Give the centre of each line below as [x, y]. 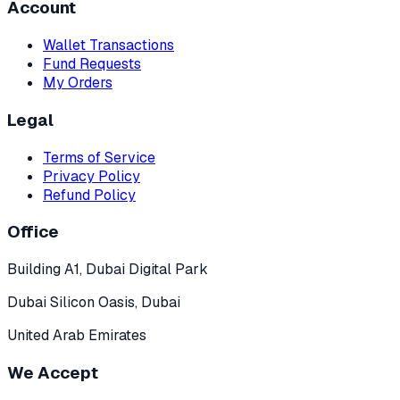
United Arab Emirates [77, 335]
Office [33, 232]
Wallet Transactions [108, 46]
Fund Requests [92, 64]
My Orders [78, 83]
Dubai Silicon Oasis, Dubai [94, 302]
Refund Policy [89, 195]
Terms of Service [99, 157]
